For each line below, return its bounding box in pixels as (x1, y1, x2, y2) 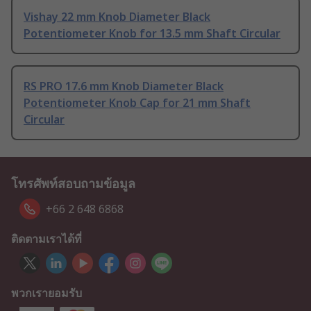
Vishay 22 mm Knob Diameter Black (24, 8, 210, 24)
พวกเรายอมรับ (11, 285, 82, 301)
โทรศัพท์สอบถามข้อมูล (11, 175, 135, 192)
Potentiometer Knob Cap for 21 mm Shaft (24, 94, 251, 110)
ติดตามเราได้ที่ (11, 231, 82, 246)
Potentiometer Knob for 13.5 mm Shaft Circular (24, 25, 280, 41)
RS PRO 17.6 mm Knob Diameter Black (24, 78, 224, 94)
